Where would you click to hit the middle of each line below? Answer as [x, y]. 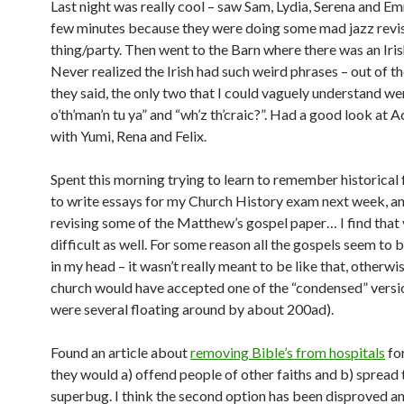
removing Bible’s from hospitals [288, 352]
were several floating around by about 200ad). [192, 309]
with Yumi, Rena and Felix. [129, 136]
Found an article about [120, 352]
